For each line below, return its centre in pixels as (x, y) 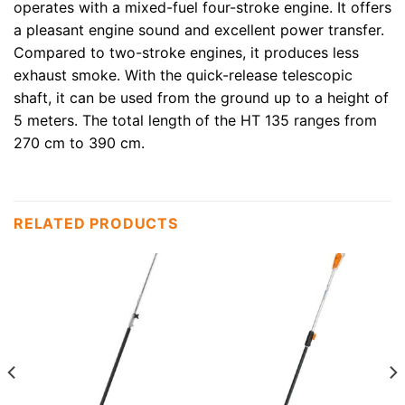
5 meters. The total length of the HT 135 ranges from (195, 121)
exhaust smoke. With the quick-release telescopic (183, 75)
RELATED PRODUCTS (96, 224)
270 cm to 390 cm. (79, 143)
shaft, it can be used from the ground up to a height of (201, 98)
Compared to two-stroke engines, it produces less (186, 53)
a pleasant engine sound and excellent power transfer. (199, 30)
